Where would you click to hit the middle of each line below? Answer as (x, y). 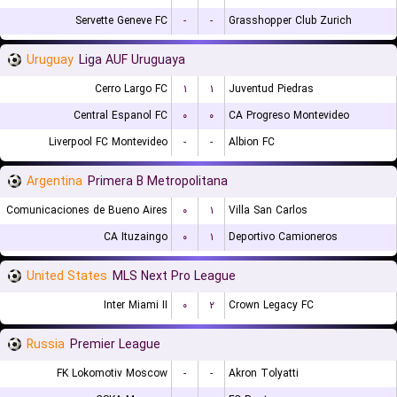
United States (67, 276)
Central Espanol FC (121, 116)
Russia (46, 345)
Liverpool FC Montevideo (108, 142)
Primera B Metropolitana (158, 182)
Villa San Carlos (268, 210)
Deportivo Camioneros (283, 237)
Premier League (115, 345)
